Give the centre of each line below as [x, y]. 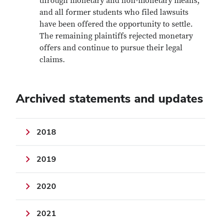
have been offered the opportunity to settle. [116, 24]
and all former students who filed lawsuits [114, 12]
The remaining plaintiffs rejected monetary [116, 36]
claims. [54, 60]
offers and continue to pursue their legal [111, 48]
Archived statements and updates [110, 98]
